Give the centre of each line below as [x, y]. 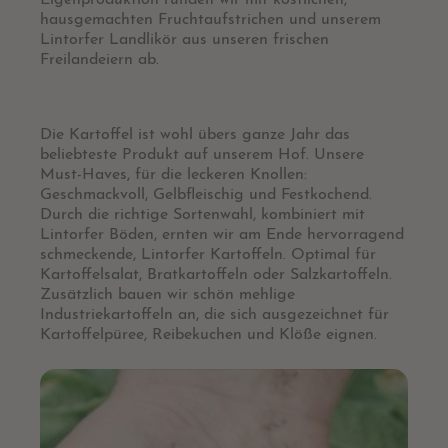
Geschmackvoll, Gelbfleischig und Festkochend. [206, 194]
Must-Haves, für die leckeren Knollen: [173, 174]
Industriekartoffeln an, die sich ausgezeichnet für [214, 314]
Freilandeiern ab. [99, 60]
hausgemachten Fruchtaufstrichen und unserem [210, 20]
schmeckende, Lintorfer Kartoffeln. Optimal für [208, 254]
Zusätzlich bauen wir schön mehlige [167, 294]
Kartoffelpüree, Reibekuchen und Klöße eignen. [208, 334]
